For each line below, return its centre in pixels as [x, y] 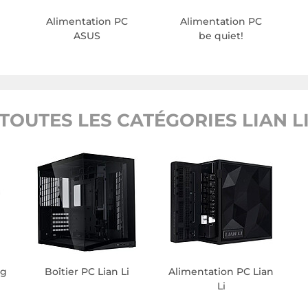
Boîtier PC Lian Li [87, 272]
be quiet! [221, 36]
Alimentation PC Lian [221, 272]
